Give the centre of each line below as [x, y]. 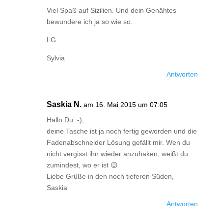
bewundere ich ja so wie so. [89, 22]
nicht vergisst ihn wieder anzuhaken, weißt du [117, 154]
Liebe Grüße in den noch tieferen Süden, [110, 176]
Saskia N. [64, 104]
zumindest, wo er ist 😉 [82, 165]
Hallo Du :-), [65, 120]
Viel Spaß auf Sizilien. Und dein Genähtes [111, 10]
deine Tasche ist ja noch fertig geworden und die [122, 131]
